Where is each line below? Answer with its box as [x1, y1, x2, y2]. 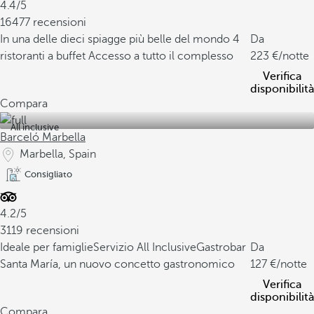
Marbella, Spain [20, 148, 96, 161]
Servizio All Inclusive [93, 241, 196, 254]
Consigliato [25, 169, 72, 179]
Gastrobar [196, 241, 246, 254]
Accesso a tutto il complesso [88, 50, 233, 62]
